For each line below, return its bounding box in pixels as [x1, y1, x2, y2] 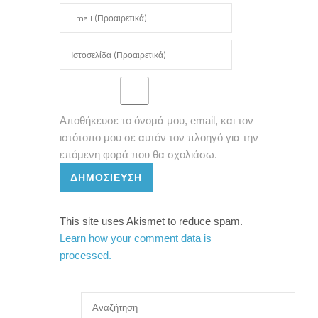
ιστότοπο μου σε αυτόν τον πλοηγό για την [60, 131, 258, 144]
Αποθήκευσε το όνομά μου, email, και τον [60, 114, 253, 127]
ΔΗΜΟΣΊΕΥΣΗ [70, 170, 142, 185]
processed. [60, 249, 111, 262]
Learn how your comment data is [60, 232, 212, 245]
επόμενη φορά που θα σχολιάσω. [60, 148, 217, 161]
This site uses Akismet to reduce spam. [60, 215, 243, 228]
